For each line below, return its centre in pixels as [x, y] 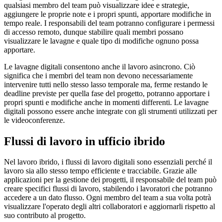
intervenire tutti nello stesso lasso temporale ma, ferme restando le [106, 84]
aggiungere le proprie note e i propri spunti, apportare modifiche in [108, 14]
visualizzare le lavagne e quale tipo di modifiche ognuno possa [101, 41]
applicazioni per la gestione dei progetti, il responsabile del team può [110, 180]
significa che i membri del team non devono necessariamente [98, 75]
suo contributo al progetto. [45, 216]
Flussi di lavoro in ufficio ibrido [84, 141]
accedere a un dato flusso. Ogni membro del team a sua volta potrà [108, 198]
